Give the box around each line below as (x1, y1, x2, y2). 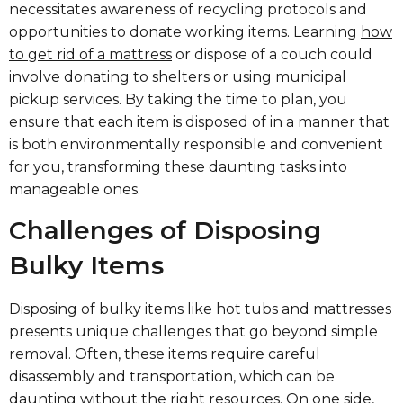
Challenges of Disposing (9, 215, 321, 246)
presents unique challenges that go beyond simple (9, 323, 378, 341)
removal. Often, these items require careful (9, 345, 320, 363)
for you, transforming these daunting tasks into (9, 158, 347, 175)
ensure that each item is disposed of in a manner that (9, 113, 390, 130)
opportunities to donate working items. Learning (9, 23, 361, 40)
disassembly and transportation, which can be (9, 368, 335, 386)
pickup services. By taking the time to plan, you (9, 91, 347, 108)
